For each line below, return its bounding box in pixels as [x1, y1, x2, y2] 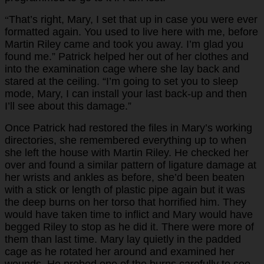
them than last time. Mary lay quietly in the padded [5, 233, 241, 245]
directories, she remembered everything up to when [5, 134, 246, 146]
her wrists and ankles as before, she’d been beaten [5, 171, 245, 183]
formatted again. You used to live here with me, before [5, 25, 258, 38]
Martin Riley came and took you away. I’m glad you [5, 38, 243, 50]
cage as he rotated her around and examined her [5, 245, 235, 258]
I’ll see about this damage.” [5, 100, 131, 112]
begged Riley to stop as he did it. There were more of [5, 220, 254, 233]
